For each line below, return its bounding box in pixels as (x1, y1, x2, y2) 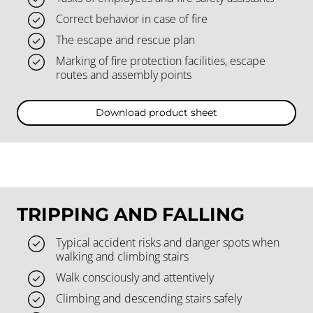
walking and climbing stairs (56, 248, 189, 264)
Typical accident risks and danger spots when (56, 234, 279, 250)
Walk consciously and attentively (56, 269, 214, 285)
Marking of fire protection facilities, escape (56, 52, 265, 68)
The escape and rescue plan (56, 31, 195, 48)
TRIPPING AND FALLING (17, 203, 245, 225)
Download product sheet (96, 106, 217, 119)
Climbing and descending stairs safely (56, 290, 242, 306)
